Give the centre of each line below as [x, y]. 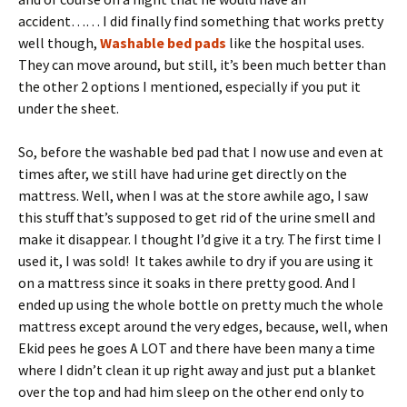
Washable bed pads [163, 42]
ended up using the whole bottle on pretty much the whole [201, 304]
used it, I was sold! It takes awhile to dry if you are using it [196, 260]
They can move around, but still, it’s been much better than [202, 64]
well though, [59, 42]
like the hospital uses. [297, 42]
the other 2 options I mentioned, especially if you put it [189, 86]
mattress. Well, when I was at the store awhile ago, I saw [193, 195]
